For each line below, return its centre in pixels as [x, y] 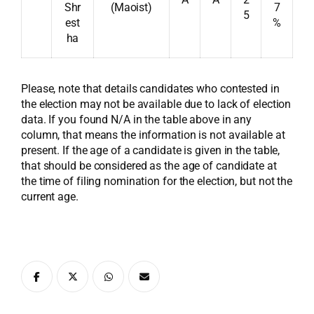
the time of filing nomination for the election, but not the [157, 181]
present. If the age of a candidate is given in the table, [151, 150]
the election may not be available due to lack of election [156, 104]
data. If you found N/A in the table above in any [137, 120]
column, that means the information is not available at [153, 135]
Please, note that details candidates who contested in [150, 89]
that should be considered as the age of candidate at [149, 166]
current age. [50, 197]
